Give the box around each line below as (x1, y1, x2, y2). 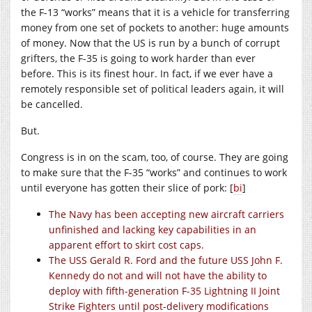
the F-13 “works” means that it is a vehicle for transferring (21, 5, 290, 19)
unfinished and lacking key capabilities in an (49, 222, 256, 236)
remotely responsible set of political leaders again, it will (21, 81, 284, 95)
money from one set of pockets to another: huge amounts (21, 20, 289, 34)
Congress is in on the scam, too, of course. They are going (21, 150, 288, 164)
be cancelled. (21, 97, 83, 111)
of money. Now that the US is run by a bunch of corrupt (21, 36, 280, 49)
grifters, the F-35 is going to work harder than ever (21, 51, 256, 65)
